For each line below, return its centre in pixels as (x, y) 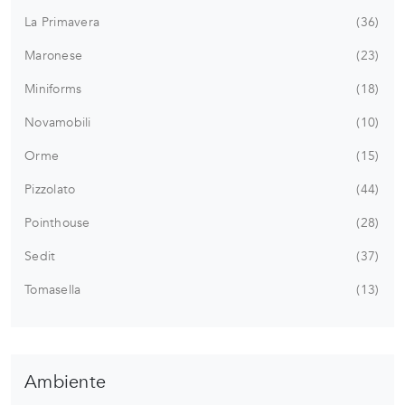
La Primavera (62, 22)
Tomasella (53, 289)
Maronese (53, 55)
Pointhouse (57, 222)
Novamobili (58, 122)
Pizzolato (50, 189)
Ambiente (65, 381)
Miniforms (53, 89)
